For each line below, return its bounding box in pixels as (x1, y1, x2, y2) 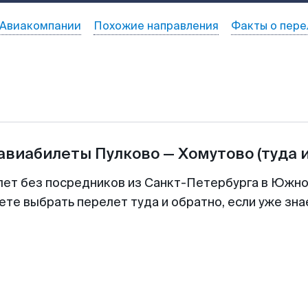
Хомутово (177, 144, 254, 164)
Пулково (94, 144, 159, 164)
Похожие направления (93, 19, 219, 33)
